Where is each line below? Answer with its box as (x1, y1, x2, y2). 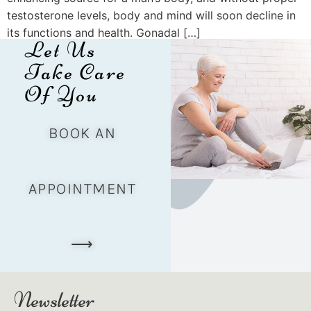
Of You (24, 81, 99, 108)
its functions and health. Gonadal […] (7, 26, 201, 40)
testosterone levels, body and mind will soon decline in (7, 8, 296, 23)
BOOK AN (48, 124, 117, 143)
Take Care (24, 58, 127, 86)
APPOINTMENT (28, 179, 137, 199)
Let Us (24, 36, 97, 64)
